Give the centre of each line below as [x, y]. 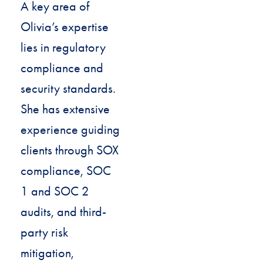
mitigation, [47, 253]
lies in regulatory [63, 47]
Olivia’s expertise [65, 27]
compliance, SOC [66, 171]
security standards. [68, 88]
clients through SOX [70, 150]
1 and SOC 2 [55, 191]
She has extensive [65, 109]
